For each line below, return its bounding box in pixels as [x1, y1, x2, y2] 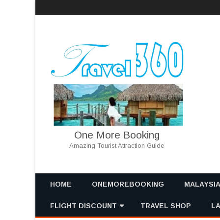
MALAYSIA [184, 202, 213, 208]
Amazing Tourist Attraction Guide [69, 141, 165, 149]
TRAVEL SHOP [140, 202, 191, 210]
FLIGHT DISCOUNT [50, 202, 117, 210]
